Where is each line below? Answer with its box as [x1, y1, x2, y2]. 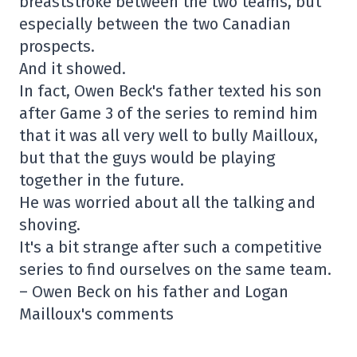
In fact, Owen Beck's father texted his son [19, 81, 322, 100]
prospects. [19, 37, 95, 56]
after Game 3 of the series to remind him [19, 104, 318, 123]
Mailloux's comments [19, 304, 174, 324]
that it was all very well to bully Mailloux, [19, 126, 318, 145]
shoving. [19, 215, 80, 234]
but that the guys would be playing [19, 148, 275, 167]
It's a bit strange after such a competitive [19, 237, 322, 257]
